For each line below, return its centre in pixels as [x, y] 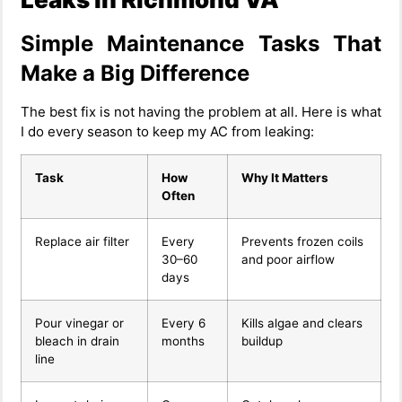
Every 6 [184, 323]
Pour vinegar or [79, 323]
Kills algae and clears [302, 323]
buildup [262, 341]
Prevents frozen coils [302, 242]
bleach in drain [77, 341]
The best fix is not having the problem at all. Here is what [201, 111]
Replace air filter [82, 242]
